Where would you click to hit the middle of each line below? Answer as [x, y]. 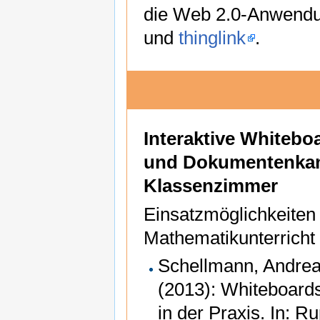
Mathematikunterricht [229, 237]
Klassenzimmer [211, 186]
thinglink [212, 37]
